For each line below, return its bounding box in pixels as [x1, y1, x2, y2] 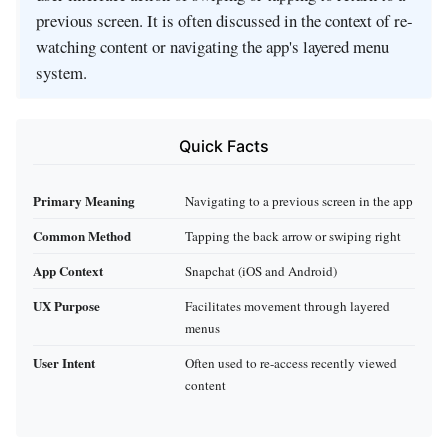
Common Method [33, 225, 131, 245]
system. [36, 61, 87, 85]
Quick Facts [179, 136, 269, 157]
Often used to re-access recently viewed [185, 353, 397, 372]
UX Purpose [33, 295, 100, 315]
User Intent [33, 352, 95, 372]
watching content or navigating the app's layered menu [36, 35, 389, 59]
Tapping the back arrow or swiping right [185, 226, 401, 245]
